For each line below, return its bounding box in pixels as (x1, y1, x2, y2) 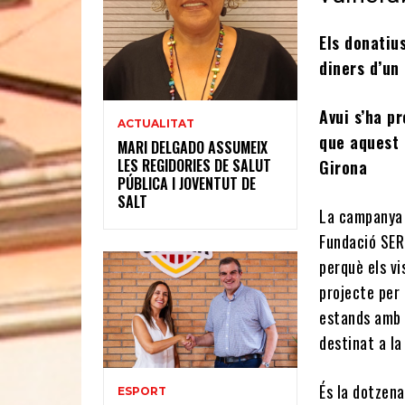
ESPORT (118, 383, 166, 398)
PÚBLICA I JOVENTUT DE (118, 172, 256, 194)
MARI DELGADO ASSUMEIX (118, 136, 268, 158)
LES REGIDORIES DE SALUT (118, 154, 271, 176)
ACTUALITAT (118, 116, 194, 130)
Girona (319, 155, 372, 179)
